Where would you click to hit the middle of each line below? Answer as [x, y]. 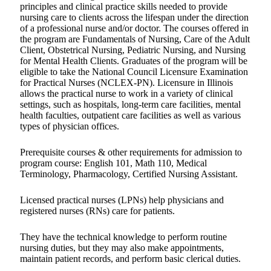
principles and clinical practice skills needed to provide [124, 7]
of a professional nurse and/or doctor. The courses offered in [134, 28]
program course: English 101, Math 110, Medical [113, 163]
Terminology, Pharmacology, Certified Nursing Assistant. [129, 174]
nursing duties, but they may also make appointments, [122, 248]
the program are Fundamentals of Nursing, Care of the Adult [135, 39]
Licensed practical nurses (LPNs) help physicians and [122, 200]
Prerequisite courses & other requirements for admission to [131, 152]
